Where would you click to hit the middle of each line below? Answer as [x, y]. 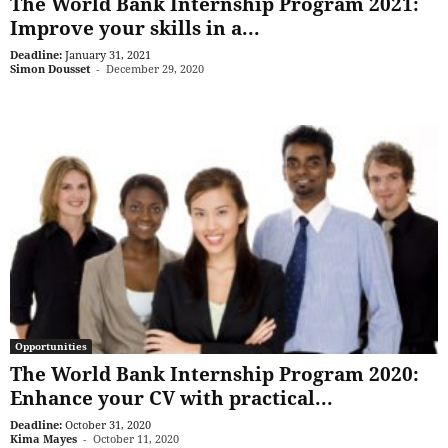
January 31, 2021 [108, 55]
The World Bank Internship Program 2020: [214, 373]
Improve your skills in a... [135, 28]
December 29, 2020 [155, 69]
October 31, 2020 [108, 424]
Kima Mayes [43, 438]
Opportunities [51, 345]
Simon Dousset [50, 69]
